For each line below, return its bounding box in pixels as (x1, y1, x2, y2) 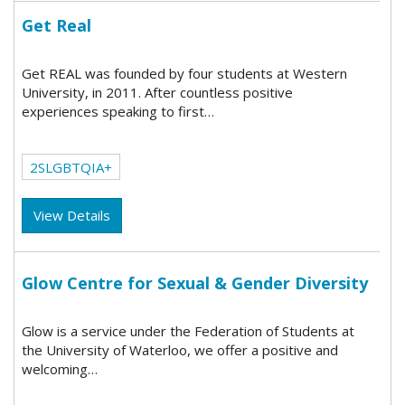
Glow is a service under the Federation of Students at (22, 322, 355, 341)
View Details (33, 205, 111, 224)
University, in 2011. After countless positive (22, 83, 294, 102)
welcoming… (22, 360, 99, 379)
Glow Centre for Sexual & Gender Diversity (22, 271, 369, 294)
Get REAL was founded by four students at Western (22, 64, 348, 83)
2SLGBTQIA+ (30, 157, 113, 176)
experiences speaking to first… (22, 102, 215, 121)
